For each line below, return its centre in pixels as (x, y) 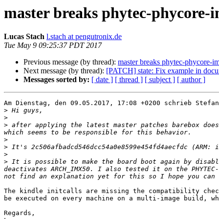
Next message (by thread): (65, 71)
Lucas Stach (24, 37)
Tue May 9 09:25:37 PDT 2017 (53, 45)
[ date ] (102, 80)
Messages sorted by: (56, 80)
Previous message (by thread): (71, 62)
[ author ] (191, 80)
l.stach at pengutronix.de (84, 37)
